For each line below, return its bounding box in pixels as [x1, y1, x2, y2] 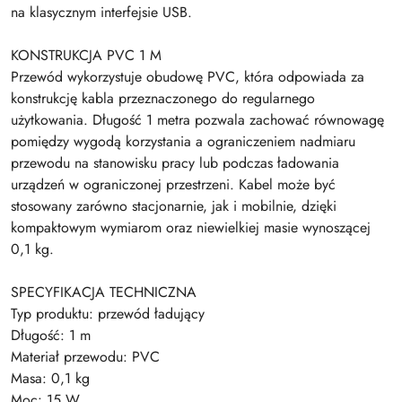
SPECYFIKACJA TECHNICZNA [11, 282, 197, 302]
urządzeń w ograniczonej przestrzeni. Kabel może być [11, 174, 336, 195]
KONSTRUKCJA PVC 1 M [11, 45, 162, 66]
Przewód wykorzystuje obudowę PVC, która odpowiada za [11, 66, 364, 87]
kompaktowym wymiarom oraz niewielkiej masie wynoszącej [11, 217, 371, 238]
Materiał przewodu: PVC [11, 346, 160, 367]
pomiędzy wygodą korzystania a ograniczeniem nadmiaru [11, 131, 355, 152]
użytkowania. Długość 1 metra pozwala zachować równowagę [11, 109, 384, 130]
